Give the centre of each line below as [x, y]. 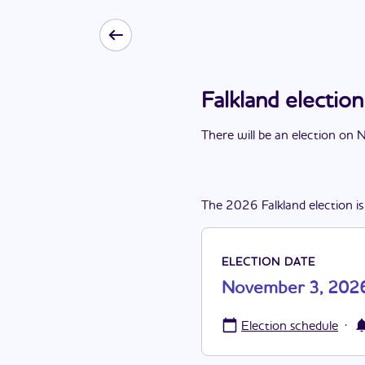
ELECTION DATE [268, 262]
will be [254, 136]
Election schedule [290, 327]
